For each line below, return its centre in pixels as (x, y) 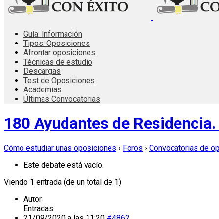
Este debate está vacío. (64, 165)
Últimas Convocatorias (62, 99)
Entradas (38, 208)
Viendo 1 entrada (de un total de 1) (63, 182)
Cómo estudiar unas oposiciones (60, 148)
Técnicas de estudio (58, 62)
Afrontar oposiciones (59, 53)
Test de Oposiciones (59, 80)
